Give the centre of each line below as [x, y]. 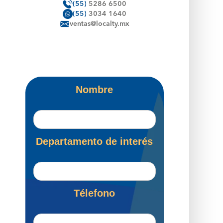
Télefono [95, 193]
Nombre [95, 89]
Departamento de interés [95, 141]
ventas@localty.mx [100, 24]
